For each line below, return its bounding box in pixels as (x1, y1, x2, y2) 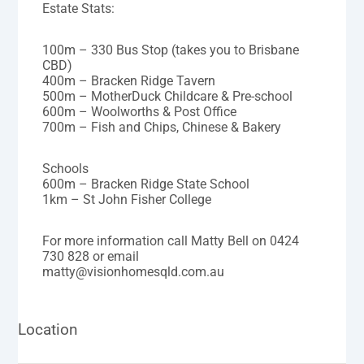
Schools (42, 160, 89, 176)
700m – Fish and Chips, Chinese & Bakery (42, 119, 282, 135)
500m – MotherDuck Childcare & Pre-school (42, 88, 293, 104)
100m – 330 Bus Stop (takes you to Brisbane (42, 41, 300, 58)
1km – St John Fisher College (42, 191, 212, 207)
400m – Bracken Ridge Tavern (42, 72, 216, 89)
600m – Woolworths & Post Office (42, 103, 237, 119)
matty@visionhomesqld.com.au (42, 263, 225, 279)
